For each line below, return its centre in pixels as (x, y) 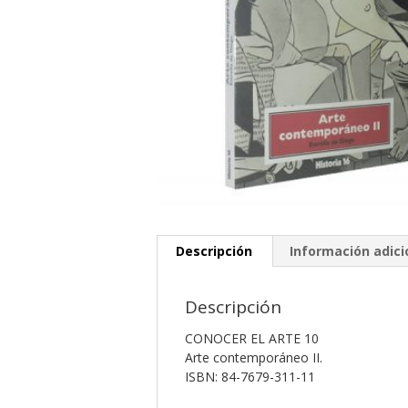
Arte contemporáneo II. (254, 357)
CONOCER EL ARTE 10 (254, 338)
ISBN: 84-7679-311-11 (252, 376)
